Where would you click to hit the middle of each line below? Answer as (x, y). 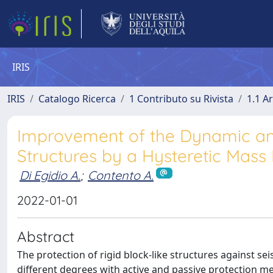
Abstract (46, 236)
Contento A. (121, 175)
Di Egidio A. (50, 175)
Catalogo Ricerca (77, 99)
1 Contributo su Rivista (181, 99)
